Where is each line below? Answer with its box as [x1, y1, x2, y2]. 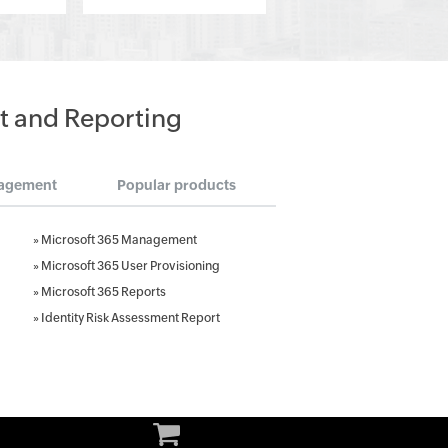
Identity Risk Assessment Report [41, 311, 221, 325]
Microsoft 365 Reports [41, 285, 167, 299]
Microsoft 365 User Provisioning [41, 259, 221, 273]
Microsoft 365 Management [41, 233, 198, 247]
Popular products [116, 177, 236, 193]
